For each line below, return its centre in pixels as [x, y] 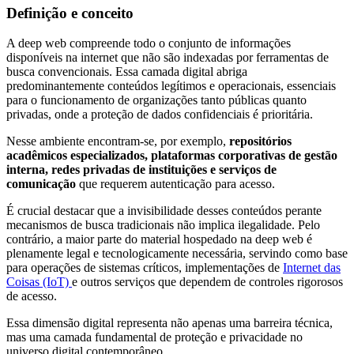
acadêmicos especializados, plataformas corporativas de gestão [172, 156]
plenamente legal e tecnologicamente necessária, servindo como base [177, 254]
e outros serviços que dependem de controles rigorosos [207, 282]
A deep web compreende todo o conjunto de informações [149, 43]
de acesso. [32, 296]
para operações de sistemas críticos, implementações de [145, 268]
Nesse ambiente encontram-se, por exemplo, [118, 141]
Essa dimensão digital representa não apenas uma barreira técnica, [169, 323]
